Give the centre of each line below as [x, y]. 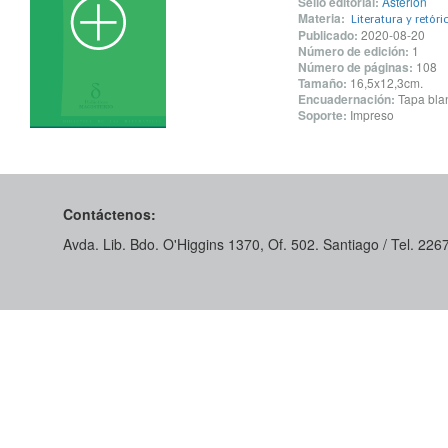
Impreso [371, 114]
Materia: [321, 18]
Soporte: [322, 115]
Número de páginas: [355, 67]
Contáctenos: [109, 214]
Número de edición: [353, 51]
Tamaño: [322, 83]
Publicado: [327, 35]
